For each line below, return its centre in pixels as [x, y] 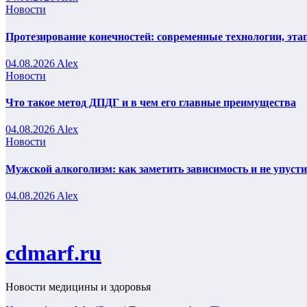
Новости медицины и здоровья [78, 286]
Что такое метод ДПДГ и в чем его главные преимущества [151, 103]
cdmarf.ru [53, 253]
